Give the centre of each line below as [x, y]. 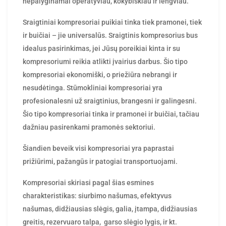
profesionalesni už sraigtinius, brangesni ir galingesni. [110, 101]
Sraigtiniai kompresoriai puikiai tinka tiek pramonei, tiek [112, 22]
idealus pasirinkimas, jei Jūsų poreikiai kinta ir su [101, 48]
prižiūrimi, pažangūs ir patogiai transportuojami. [100, 161]
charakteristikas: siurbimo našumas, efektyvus [97, 196]
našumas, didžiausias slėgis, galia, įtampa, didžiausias [110, 209]
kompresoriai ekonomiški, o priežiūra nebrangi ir [100, 75]
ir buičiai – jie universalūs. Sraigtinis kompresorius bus [110, 35]
